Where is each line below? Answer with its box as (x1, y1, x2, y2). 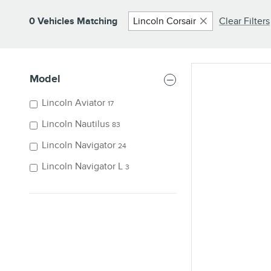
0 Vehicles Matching (29, 15, 117, 27)
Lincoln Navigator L (42, 160, 123, 172)
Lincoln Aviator (42, 97, 105, 109)
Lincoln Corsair (133, 15, 196, 27)
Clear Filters (219, 15, 270, 27)
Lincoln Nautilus (42, 118, 109, 130)
